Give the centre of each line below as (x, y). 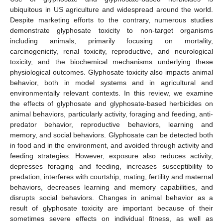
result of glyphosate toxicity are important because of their (111, 208)
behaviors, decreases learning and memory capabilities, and (111, 187)
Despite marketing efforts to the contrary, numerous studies (111, 20)
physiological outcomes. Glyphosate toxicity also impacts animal (111, 72)
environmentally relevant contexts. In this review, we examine (111, 93)
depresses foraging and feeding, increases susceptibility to (111, 166)
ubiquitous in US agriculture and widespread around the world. (111, 9)
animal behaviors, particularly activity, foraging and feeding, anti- (111, 114)
